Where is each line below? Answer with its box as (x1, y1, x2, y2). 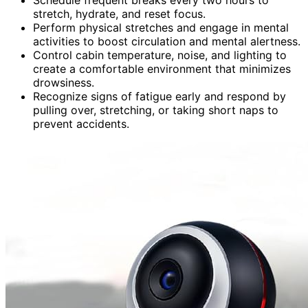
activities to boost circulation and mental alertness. (33, 34, 300, 48)
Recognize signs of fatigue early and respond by (33, 89, 286, 103)
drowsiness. (33, 75, 94, 89)
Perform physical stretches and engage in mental (33, 20, 289, 34)
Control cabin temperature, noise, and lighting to (33, 47, 287, 62)
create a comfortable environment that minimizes (33, 61, 291, 76)
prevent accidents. (33, 116, 129, 131)
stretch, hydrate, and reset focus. (33, 6, 206, 21)
